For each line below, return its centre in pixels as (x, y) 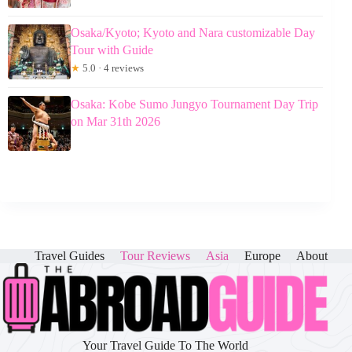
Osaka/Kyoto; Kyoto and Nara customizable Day (193, 32)
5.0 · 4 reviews (112, 68)
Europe (263, 256)
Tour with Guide (112, 49)
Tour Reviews (156, 256)
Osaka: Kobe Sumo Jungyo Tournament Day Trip (194, 104)
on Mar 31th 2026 (115, 121)
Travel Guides (70, 256)
